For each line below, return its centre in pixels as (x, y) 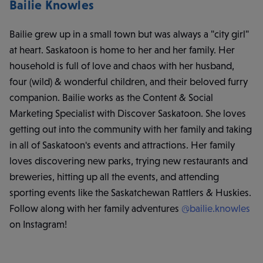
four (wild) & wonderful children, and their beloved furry (129, 82)
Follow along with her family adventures (95, 209)
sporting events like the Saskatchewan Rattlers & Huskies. (130, 193)
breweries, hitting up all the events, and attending (114, 177)
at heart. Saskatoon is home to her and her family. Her (122, 50)
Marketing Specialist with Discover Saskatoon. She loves (128, 114)
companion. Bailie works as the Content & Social (111, 98)
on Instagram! (38, 225)
